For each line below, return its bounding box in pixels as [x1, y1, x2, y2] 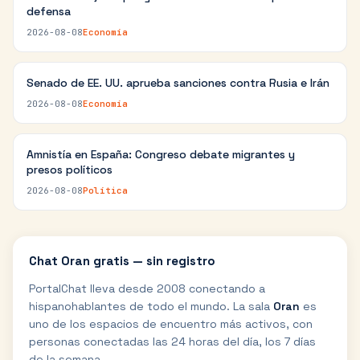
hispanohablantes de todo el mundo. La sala [29, 299, 270, 313]
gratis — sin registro [90, 253, 215, 268]
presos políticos [27, 162, 112, 177]
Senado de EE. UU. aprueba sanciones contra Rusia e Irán [27, 76, 329, 90]
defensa [27, 4, 71, 18]
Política [83, 185, 128, 196]
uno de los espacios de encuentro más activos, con [29, 317, 313, 331]
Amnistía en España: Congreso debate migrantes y [27, 147, 295, 162]
